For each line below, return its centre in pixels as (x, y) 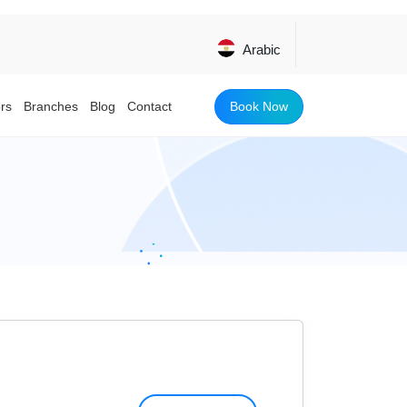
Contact (149, 106)
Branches (51, 106)
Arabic (262, 50)
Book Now (259, 106)
